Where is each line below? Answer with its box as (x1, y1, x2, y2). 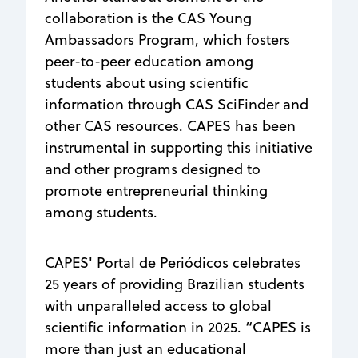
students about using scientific (45, 72, 249, 93)
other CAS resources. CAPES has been (45, 115, 296, 136)
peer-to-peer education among (45, 50, 253, 71)
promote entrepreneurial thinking (45, 180, 268, 201)
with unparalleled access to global (45, 295, 272, 316)
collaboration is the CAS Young (45, 7, 252, 28)
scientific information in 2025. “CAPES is (45, 316, 311, 337)
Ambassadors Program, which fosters (45, 29, 290, 50)
